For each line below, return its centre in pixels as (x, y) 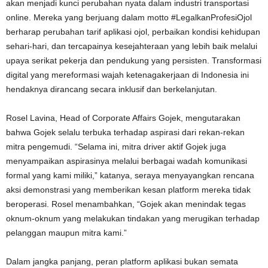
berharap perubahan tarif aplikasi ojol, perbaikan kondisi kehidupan (133, 32)
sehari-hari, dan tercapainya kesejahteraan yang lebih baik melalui (132, 46)
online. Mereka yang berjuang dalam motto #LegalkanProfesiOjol (129, 18)
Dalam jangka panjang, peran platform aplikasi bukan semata (122, 262)
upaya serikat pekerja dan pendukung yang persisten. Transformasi (134, 61)
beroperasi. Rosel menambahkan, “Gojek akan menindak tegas (126, 204)
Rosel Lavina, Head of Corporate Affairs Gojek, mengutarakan (123, 118)
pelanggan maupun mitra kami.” (66, 233)
